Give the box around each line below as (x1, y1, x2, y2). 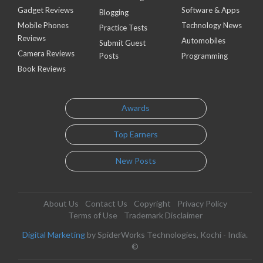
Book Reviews (18, 63, 66, 73)
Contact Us (85, 198, 127, 208)
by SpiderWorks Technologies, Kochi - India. (85, 229, 248, 240)
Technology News (181, 20, 242, 30)
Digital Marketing (22, 229, 85, 240)
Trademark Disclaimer (123, 210, 203, 220)
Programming (181, 50, 228, 60)
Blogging (99, 7, 129, 17)
